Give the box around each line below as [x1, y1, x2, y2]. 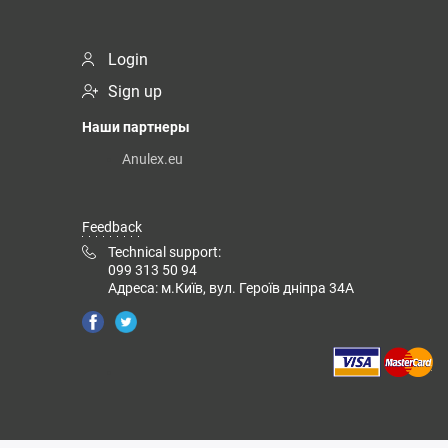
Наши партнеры [82, 119, 190, 136]
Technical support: [108, 244, 221, 261]
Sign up [108, 82, 162, 102]
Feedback [82, 219, 142, 236]
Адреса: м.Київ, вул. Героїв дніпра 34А [108, 280, 354, 297]
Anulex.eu [122, 151, 183, 168]
